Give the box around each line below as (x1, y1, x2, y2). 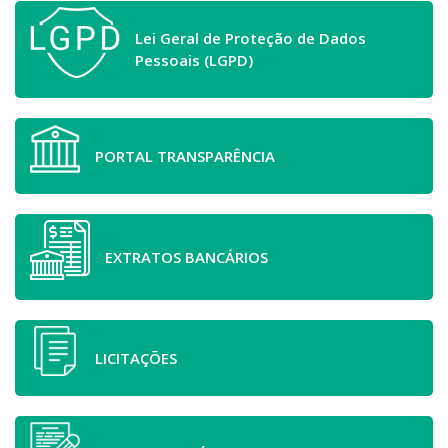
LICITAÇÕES (95, 347, 177, 368)
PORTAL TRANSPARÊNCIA (95, 145, 275, 166)
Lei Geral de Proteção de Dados (135, 28, 366, 49)
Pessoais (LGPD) (135, 50, 253, 71)
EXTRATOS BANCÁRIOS (105, 246, 268, 267)
